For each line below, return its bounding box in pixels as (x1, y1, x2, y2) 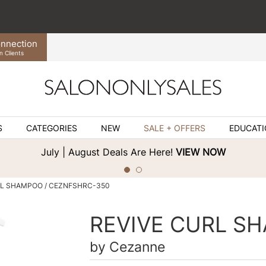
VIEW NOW (175, 146, 226, 159)
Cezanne (109, 238, 165, 255)
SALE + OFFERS (143, 123, 205, 134)
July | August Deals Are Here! (40, 146, 176, 159)
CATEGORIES (26, 123, 77, 134)
